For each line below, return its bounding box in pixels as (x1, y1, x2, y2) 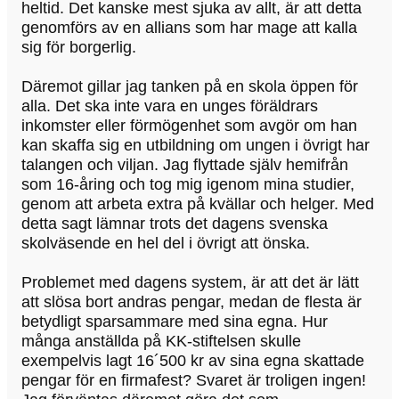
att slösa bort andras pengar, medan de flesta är (21, 293, 362, 312)
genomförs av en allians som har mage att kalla (21, 19, 357, 37)
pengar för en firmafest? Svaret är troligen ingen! (21, 371, 366, 390)
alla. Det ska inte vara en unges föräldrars (21, 97, 318, 116)
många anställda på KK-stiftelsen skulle (21, 332, 301, 351)
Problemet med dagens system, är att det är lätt (21, 273, 359, 292)
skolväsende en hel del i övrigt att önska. (21, 234, 310, 253)
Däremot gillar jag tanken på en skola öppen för (21, 77, 358, 96)
